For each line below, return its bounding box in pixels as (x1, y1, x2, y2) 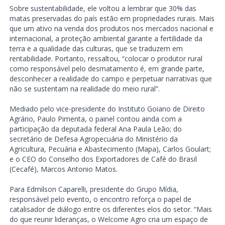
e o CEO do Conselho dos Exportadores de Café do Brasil (9, 154, 197, 164)
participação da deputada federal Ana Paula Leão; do (9, 124, 182, 134)
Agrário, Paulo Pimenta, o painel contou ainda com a (9, 114, 182, 124)
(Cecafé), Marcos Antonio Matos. (9, 164, 118, 174)
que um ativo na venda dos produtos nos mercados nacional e (9, 24, 213, 34)
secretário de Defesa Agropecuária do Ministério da (9, 134, 178, 144)
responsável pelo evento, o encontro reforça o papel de (9, 194, 191, 204)
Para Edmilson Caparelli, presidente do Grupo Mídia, (9, 184, 178, 194)
